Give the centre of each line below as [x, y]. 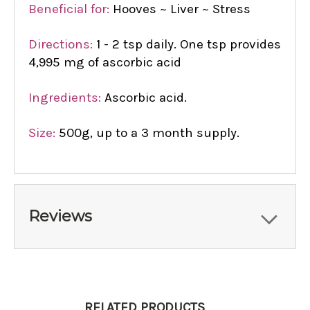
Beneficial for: [69, 9]
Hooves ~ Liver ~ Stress [182, 9]
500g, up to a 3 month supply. [149, 133]
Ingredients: [65, 98]
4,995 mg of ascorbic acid [105, 63]
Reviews [60, 217]
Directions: [61, 45]
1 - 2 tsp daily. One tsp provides [187, 45]
